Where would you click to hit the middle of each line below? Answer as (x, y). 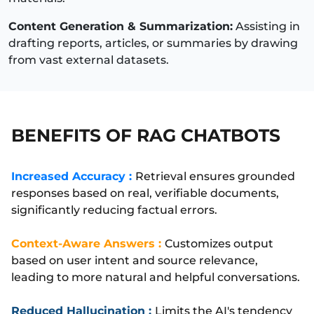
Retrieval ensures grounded (215, 176)
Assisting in (266, 26)
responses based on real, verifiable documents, (145, 193)
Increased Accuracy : (73, 176)
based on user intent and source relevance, (135, 260)
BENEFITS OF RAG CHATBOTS (146, 135)
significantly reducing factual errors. (114, 210)
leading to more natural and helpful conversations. (156, 277)
